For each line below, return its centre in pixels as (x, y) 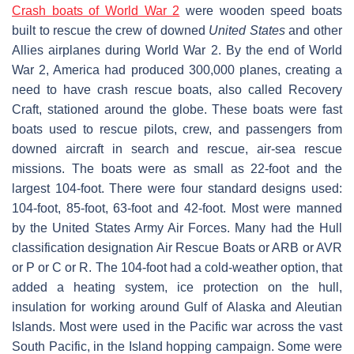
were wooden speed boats (261, 10)
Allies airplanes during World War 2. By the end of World (177, 50)
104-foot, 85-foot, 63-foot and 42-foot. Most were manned (177, 208)
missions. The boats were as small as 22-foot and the (177, 168)
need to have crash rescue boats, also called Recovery (177, 89)
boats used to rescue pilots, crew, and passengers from (177, 129)
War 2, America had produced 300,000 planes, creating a (177, 70)
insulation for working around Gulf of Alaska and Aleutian (177, 307)
